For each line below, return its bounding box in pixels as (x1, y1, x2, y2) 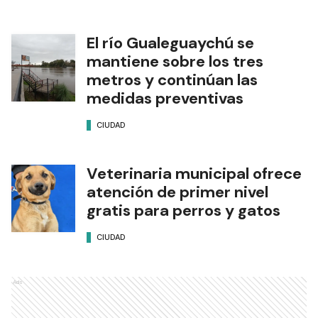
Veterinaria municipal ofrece (87, 163, 302, 185)
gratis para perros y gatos (87, 200, 280, 221)
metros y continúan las (87, 70, 258, 91)
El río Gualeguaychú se (87, 33, 254, 54)
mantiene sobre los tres (87, 51, 263, 72)
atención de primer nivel (87, 182, 268, 203)
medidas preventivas (87, 88, 243, 109)
